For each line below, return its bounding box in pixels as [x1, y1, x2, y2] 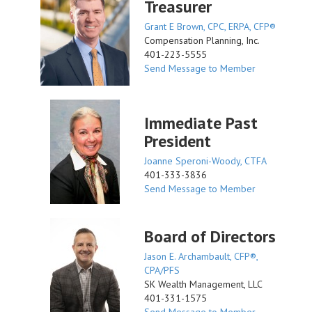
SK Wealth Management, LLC [144, 278, 263, 290]
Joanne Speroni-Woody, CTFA [144, 155, 267, 167]
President [144, 130, 211, 152]
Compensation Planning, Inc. [144, 34, 260, 47]
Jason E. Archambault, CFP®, [144, 250, 258, 263]
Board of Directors [144, 226, 276, 247]
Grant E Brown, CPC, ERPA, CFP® [144, 20, 276, 33]
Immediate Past [144, 112, 258, 134]
